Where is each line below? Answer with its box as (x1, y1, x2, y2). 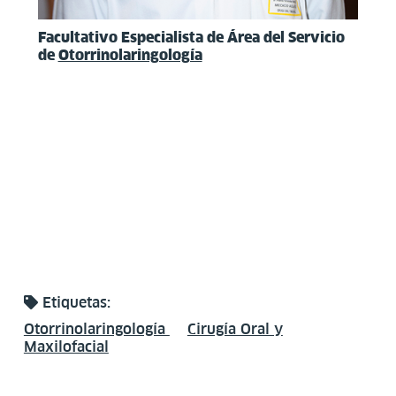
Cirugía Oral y (187, 320, 283, 337)
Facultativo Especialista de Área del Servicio (37, 28, 345, 45)
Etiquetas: (37, 293, 110, 310)
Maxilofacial (23, 338, 109, 354)
